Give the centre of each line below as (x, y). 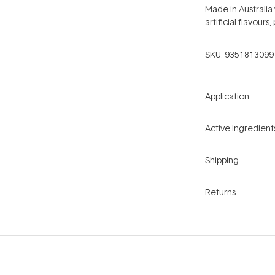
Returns (220, 192)
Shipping (222, 160)
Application (227, 96)
